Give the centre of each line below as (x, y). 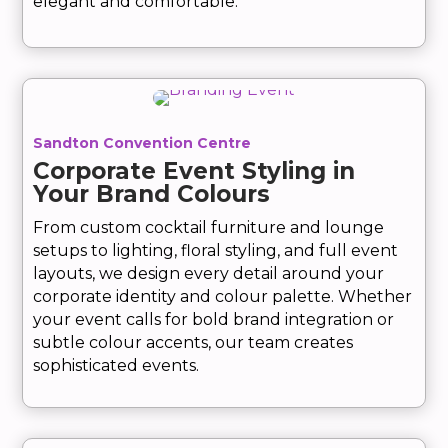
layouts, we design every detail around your (209, 274)
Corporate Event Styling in (194, 171)
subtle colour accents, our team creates (193, 343)
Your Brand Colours (152, 194)
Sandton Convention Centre (142, 143)
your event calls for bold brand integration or (214, 320)
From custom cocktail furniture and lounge (209, 228)
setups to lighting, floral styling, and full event (216, 251)
